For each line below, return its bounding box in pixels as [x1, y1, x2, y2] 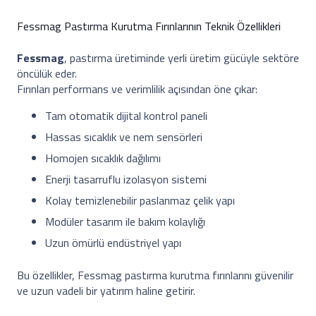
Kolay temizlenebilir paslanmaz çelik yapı [45, 192, 235, 209]
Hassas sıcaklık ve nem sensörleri [45, 128, 202, 145]
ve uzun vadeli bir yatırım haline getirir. [17, 282, 195, 299]
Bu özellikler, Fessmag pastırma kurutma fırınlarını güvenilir [17, 267, 293, 284]
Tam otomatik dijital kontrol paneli [45, 107, 207, 124]
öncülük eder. [17, 65, 77, 82]
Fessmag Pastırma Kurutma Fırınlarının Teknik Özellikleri [17, 18, 281, 35]
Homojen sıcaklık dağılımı [45, 150, 161, 166]
